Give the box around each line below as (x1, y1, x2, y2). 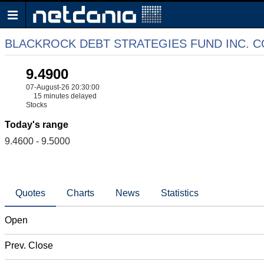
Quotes (15, 188, 45, 198)
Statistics (161, 188, 199, 198)
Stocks (26, 101, 47, 109)
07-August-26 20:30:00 (26, 83, 100, 91)
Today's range (5, 120, 68, 130)
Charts (67, 188, 94, 198)
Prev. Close (5, 240, 53, 250)
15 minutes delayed (33, 92, 97, 100)
